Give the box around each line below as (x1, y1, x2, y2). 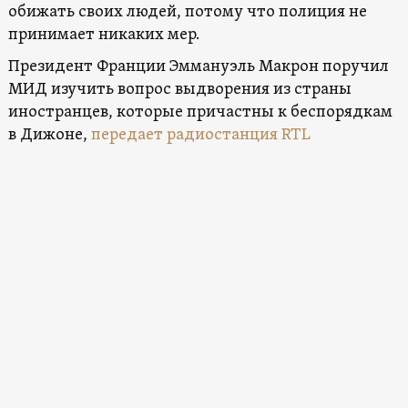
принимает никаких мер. (7, 25, 199, 46)
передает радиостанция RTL (90, 125, 311, 147)
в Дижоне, (7, 125, 91, 147)
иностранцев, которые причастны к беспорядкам (7, 102, 393, 124)
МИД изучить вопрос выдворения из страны (7, 79, 352, 101)
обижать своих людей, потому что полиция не (7, 2, 367, 24)
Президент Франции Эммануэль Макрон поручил (7, 56, 389, 78)
